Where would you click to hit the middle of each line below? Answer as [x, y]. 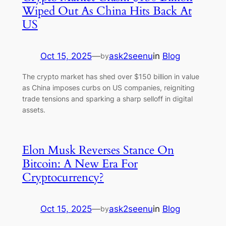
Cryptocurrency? [63, 177]
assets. [34, 109]
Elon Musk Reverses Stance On [98, 150]
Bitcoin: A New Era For [80, 163]
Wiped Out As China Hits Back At [107, 11]
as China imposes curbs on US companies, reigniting [108, 87]
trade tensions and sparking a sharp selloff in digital [107, 98]
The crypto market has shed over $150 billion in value [110, 76]
